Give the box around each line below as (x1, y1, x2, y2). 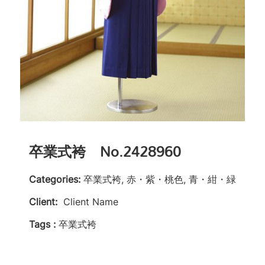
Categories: (28, 173, 80, 186)
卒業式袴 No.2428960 (28, 137, 181, 166)
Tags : (28, 218, 56, 231)
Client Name (63, 196, 118, 208)
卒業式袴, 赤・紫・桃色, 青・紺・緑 (83, 173, 236, 186)
